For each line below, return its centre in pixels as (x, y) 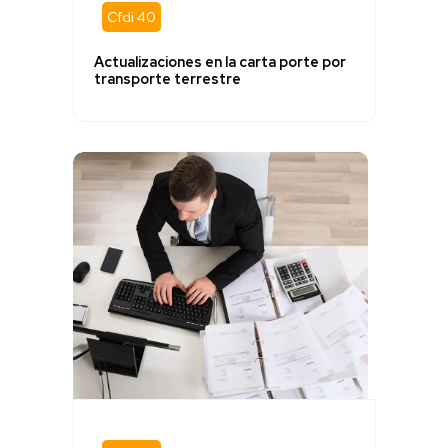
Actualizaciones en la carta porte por (219, 62)
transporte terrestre (167, 79)
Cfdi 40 (131, 16)
